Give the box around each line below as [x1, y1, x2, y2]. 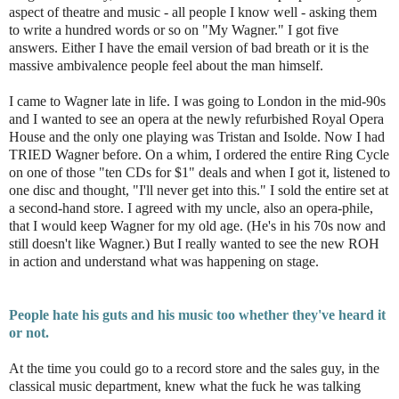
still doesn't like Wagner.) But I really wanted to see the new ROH [9, 236, 379, 252]
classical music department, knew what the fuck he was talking [9, 379, 361, 395]
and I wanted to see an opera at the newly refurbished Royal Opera [9, 111, 384, 127]
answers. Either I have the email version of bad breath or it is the [9, 40, 369, 56]
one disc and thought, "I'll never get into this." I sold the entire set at [9, 183, 388, 199]
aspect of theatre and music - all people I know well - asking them [9, 4, 377, 20]
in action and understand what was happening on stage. [9, 254, 319, 270]
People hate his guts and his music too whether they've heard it [9, 307, 386, 323]
